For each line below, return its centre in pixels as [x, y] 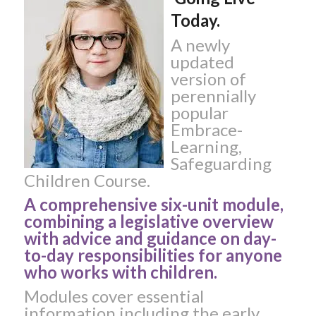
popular [199, 112]
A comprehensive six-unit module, [153, 205]
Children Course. [87, 180]
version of [208, 78]
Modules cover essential [114, 296]
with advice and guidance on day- [150, 238]
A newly [200, 44]
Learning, [206, 146]
